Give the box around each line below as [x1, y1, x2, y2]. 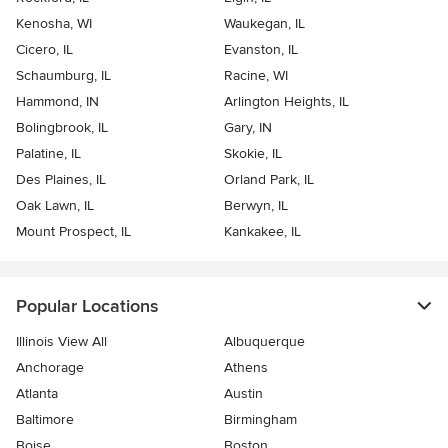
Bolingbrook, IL [16, 119, 108, 137]
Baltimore [16, 411, 74, 429]
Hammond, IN [16, 93, 99, 111]
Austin [224, 385, 263, 403]
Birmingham [224, 411, 297, 429]
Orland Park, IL [224, 171, 314, 189]
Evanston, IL [224, 41, 298, 59]
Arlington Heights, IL [224, 93, 349, 111]
